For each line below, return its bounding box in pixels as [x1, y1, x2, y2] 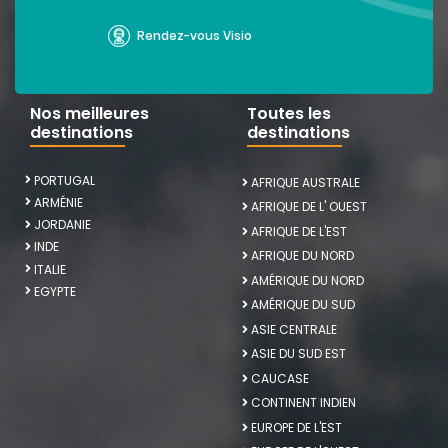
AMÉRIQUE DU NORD [250, 271, 364, 289]
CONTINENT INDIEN [250, 394, 356, 412]
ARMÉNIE [34, 193, 84, 211]
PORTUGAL [34, 171, 96, 189]
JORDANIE [34, 216, 92, 234]
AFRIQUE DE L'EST [250, 222, 347, 240]
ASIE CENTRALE [250, 320, 337, 338]
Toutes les [246, 101, 331, 125]
